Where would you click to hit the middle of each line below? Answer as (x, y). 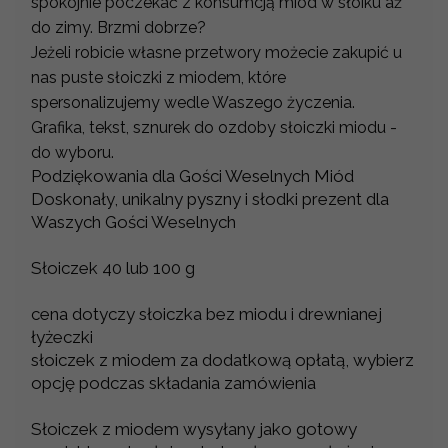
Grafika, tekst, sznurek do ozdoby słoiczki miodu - (214, 128)
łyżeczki (62, 337)
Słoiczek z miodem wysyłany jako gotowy (194, 429)
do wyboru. (72, 153)
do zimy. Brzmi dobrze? (118, 28)
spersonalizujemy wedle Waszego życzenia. (193, 103)
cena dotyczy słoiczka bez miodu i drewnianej (206, 314)
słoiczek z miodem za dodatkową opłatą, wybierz (222, 360)
